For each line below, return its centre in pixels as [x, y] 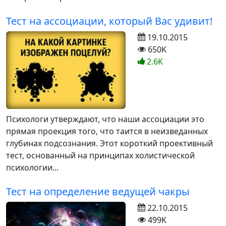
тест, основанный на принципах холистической [100, 156]
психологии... [32, 168]
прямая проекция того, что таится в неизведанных [107, 131]
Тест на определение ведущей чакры [98, 192]
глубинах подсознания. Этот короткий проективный [109, 144]
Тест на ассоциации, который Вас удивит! [109, 21]
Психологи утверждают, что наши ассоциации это [105, 119]
